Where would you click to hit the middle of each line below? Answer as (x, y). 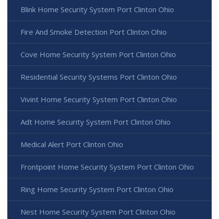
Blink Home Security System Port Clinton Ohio (97, 10)
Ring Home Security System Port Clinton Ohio (97, 189)
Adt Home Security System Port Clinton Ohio (96, 122)
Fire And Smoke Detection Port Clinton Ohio (94, 32)
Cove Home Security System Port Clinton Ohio (98, 55)
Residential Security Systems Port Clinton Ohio (99, 77)
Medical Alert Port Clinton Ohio (72, 144)
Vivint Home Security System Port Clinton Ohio (99, 99)
